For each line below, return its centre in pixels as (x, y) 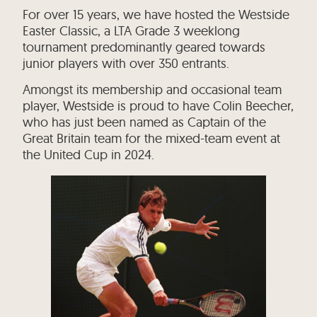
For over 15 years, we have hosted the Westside (156, 14)
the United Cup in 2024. (89, 155)
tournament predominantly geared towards (144, 47)
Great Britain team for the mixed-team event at (152, 139)
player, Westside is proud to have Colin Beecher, (158, 106)
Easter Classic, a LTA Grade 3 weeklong (132, 30)
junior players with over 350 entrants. (126, 63)
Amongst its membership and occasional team (152, 90)
